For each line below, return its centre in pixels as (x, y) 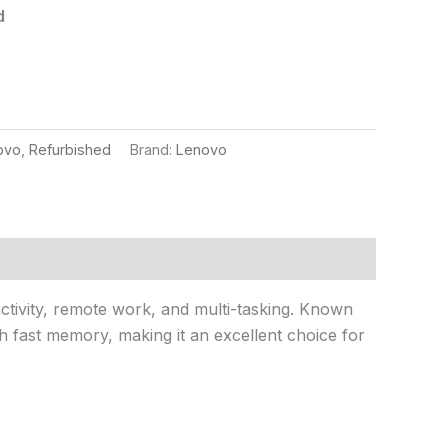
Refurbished (70, 149)
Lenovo (201, 149)
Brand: (153, 149)
